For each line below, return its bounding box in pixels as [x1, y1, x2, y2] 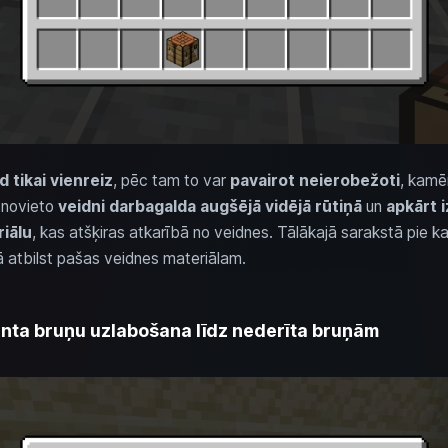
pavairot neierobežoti [229, 170, 400, 190]
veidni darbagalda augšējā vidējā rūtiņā [57, 196, 362, 216]
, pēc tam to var [112, 170, 230, 190]
